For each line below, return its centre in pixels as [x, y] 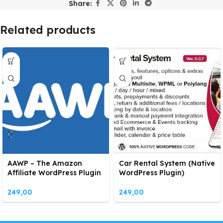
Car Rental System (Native [167, 163]
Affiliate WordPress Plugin [54, 173]
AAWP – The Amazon [45, 163]
